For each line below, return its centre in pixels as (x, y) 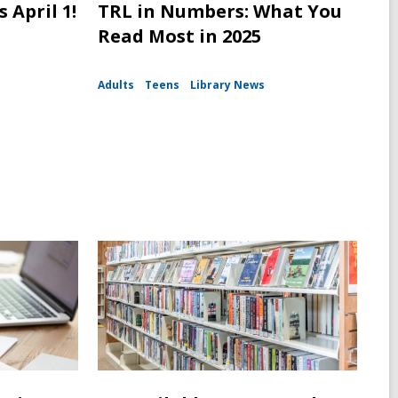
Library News (227, 85)
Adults (115, 85)
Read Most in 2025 (179, 36)
